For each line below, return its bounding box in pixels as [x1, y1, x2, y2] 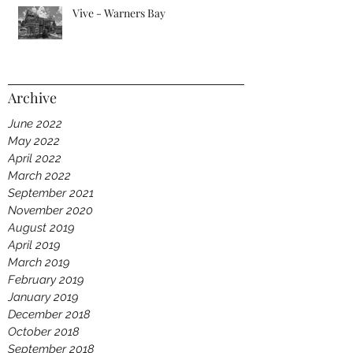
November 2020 [8, 203, 93, 217]
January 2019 [8, 290, 79, 304]
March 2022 [8, 169, 71, 183]
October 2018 [8, 325, 80, 339]
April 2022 [8, 151, 61, 165]
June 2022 [8, 117, 62, 131]
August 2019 [8, 221, 75, 235]
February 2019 [8, 273, 84, 287]
